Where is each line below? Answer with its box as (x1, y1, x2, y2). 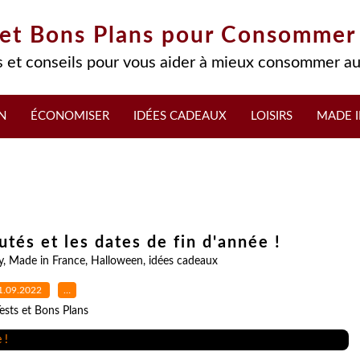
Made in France (8, 256, 85, 267)
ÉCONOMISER (31, 110, 109, 122)
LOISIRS (251, 110, 292, 122)
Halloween (90, 256, 143, 267)
